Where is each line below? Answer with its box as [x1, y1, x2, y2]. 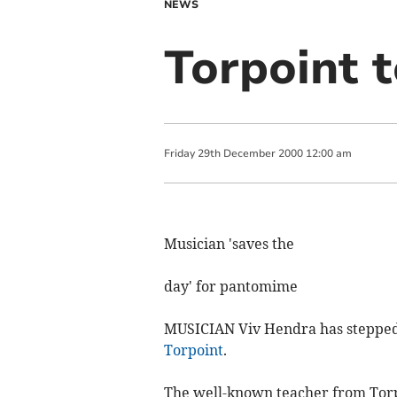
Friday [163, 146, 195, 160]
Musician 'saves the [163, 235, 294, 253]
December [222, 146, 276, 160]
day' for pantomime [163, 277, 298, 295]
